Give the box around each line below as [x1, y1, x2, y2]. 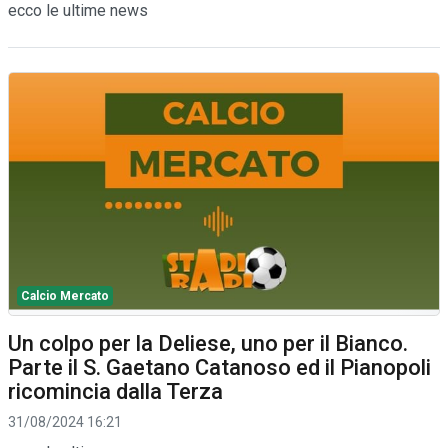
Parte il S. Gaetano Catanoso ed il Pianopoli [8, 354, 431, 380]
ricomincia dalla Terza [8, 378, 223, 404]
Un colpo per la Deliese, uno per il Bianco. [8, 330, 408, 356]
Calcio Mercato [21, 288, 109, 303]
